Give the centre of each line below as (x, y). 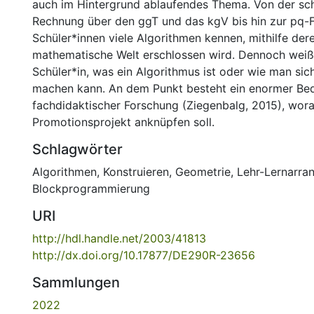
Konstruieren (136, 172)
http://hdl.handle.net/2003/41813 (119, 238)
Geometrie (203, 172)
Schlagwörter (77, 149)
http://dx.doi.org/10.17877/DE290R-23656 (144, 255)
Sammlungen (76, 282)
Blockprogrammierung (91, 189)
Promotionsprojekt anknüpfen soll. (123, 122)
